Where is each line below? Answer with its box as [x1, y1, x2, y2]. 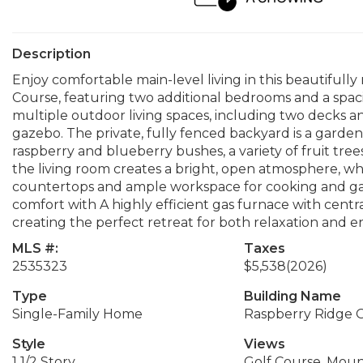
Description [12, 46, 91, 62]
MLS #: [12, 241, 58, 256]
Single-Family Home [12, 306, 143, 322]
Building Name [243, 288, 341, 304]
